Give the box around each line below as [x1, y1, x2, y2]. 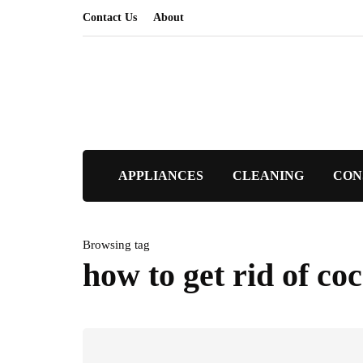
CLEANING [232, 169, 304, 182]
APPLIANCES [117, 169, 203, 182]
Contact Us [83, 11, 137, 23]
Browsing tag [83, 238, 150, 251]
